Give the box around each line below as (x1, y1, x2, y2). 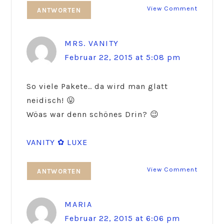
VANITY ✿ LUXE (26, 137, 88, 147)
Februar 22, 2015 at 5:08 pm (64, 52, 181, 62)
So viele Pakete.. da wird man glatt (26, 81, 168, 91)
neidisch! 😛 (26, 95, 76, 105)
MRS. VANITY (64, 38, 119, 48)
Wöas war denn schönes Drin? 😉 (26, 109, 159, 119)
